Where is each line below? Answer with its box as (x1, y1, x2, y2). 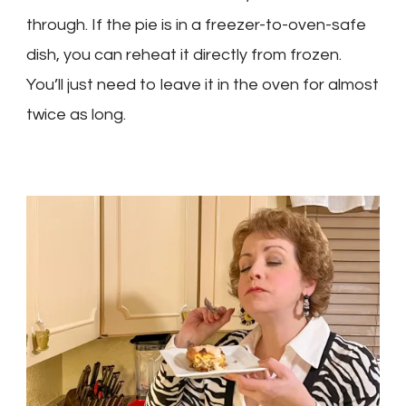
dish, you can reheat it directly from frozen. (26, 46, 342, 64)
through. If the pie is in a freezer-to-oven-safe (26, 16, 366, 34)
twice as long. (26, 106, 126, 124)
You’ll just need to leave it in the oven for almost (26, 76, 379, 94)
